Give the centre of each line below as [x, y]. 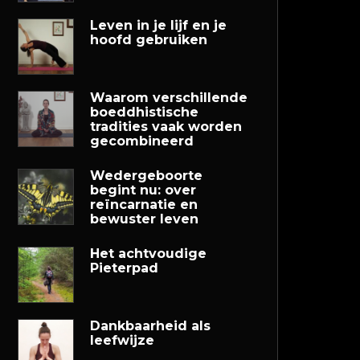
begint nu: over [143, 190]
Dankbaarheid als [150, 326]
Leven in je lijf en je [158, 25]
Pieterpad [124, 268]
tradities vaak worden [166, 127]
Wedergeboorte [146, 176]
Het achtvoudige [148, 254]
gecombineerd [142, 141]
